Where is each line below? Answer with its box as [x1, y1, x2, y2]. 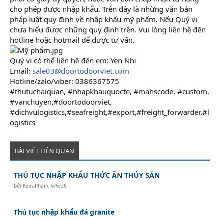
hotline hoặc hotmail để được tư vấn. [10, 34, 135, 45]
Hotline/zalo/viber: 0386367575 [10, 76, 119, 86]
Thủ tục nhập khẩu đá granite [14, 207, 115, 217]
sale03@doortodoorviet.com [32, 65, 129, 76]
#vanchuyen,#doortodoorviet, [10, 96, 112, 107]
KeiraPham [23, 182, 49, 189]
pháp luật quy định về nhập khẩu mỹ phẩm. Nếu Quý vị [10, 14, 197, 24]
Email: [10, 65, 32, 76]
